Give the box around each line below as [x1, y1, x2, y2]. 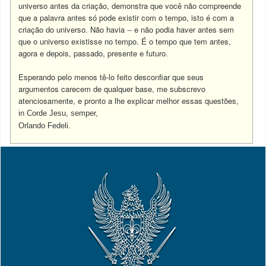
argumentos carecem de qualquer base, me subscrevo [18, 83, 206, 94]
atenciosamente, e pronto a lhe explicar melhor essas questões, [18, 95, 239, 106]
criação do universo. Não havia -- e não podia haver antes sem [18, 24, 235, 35]
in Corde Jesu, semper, [18, 109, 99, 118]
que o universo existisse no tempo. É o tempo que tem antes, [18, 36, 232, 47]
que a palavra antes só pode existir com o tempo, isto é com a [18, 12, 235, 23]
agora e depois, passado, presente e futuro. [18, 47, 169, 59]
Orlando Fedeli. [18, 121, 71, 130]
